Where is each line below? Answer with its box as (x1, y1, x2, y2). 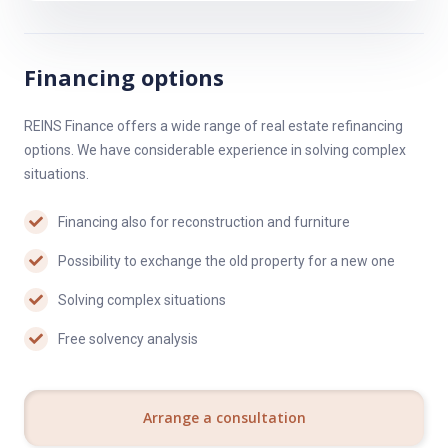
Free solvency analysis (58, 331, 198, 347)
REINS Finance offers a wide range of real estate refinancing (24, 118, 403, 134)
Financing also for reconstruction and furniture (58, 214, 350, 230)
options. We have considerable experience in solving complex (24, 142, 406, 158)
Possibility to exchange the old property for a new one (58, 253, 395, 269)
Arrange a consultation (142, 408, 306, 427)
